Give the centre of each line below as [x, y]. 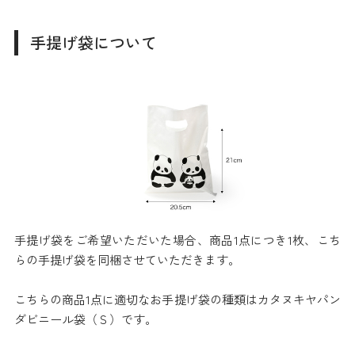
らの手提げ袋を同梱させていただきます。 [127, 260]
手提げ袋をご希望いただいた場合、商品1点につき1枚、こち [177, 240]
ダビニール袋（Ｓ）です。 [85, 319]
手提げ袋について [93, 43]
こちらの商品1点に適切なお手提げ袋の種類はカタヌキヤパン [177, 300]
